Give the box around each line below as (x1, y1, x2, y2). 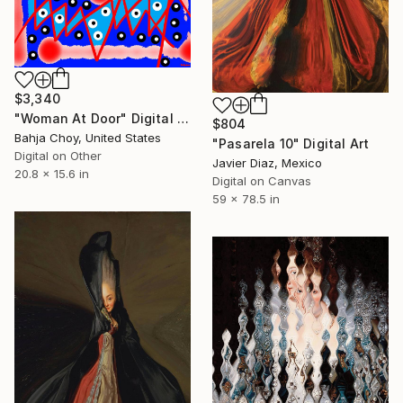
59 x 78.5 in (212, 192, 280, 207)
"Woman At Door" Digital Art (176, 110, 189, 126)
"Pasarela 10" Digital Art (212, 136, 369, 152)
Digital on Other (14, 148, 102, 163)
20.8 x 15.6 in (14, 166, 89, 181)
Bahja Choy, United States (14, 130, 161, 145)
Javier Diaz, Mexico (212, 156, 322, 171)
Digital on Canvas (212, 174, 311, 189)
